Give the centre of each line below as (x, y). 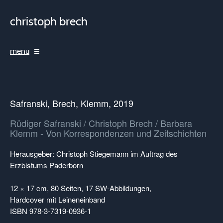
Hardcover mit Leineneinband (57, 199)
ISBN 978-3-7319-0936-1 (51, 211)
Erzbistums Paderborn (47, 165)
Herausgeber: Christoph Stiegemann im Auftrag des (94, 154)
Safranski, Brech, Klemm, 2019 (72, 103)
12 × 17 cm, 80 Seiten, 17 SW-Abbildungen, (81, 188)
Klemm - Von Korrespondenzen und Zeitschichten (108, 133)
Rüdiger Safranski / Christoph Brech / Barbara (101, 123)
